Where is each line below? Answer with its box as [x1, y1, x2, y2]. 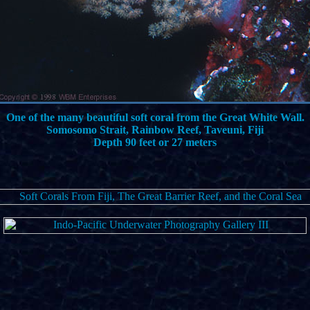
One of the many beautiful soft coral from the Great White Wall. [6, 111, 304, 123]
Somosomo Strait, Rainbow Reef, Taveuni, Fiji [46, 124, 264, 136]
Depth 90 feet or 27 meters [93, 136, 217, 148]
